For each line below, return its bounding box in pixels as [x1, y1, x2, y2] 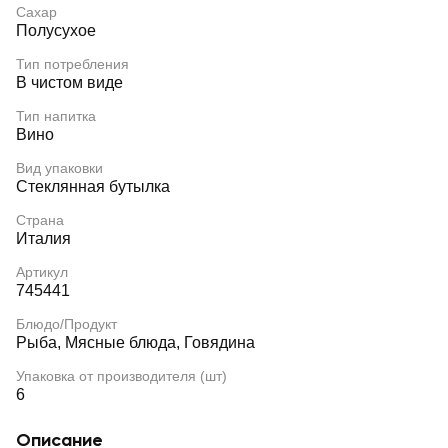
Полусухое [16, 22, 96, 39]
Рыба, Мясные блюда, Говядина [16, 334, 255, 351]
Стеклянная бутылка [16, 178, 170, 195]
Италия [16, 230, 71, 247]
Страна [16, 212, 64, 228]
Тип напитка [16, 108, 96, 124]
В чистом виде [16, 74, 123, 91]
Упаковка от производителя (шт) [16, 368, 227, 384]
